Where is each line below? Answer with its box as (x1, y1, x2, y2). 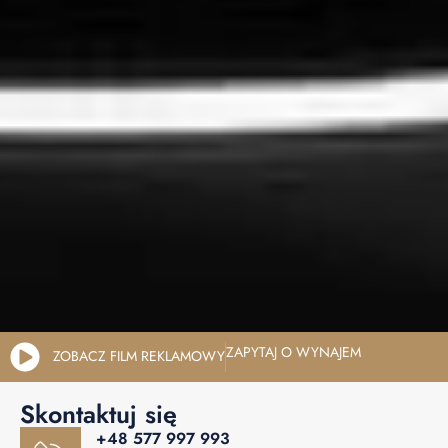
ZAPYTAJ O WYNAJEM (225, 341, 361, 362)
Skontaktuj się (20, 395, 177, 432)
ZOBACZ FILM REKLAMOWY (52, 346, 225, 367)
